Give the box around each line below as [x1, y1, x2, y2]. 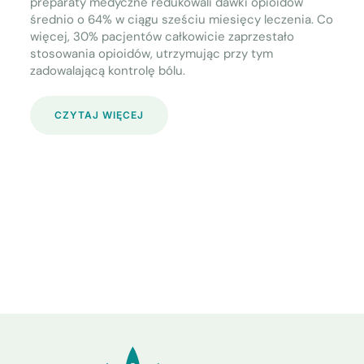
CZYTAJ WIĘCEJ [54, 109, 145, 122]
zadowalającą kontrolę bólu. [30, 63, 186, 80]
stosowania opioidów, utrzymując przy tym [30, 45, 274, 63]
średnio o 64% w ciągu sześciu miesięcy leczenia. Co [30, 11, 334, 28]
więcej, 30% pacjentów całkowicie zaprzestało [30, 28, 295, 45]
